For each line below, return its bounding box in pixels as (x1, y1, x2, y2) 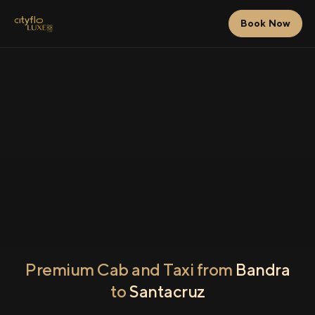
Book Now (240, 18, 290, 29)
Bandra (236, 259, 290, 279)
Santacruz (129, 281, 205, 301)
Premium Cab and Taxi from (25, 259, 236, 279)
